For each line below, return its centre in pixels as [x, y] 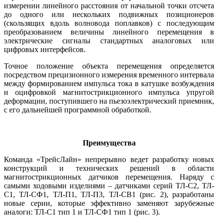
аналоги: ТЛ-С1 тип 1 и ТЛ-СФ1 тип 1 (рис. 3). [82, 212]
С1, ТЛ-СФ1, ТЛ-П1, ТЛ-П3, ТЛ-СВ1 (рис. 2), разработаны [109, 195]
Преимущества [109, 143]
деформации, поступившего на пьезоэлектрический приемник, [109, 101]
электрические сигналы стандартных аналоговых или [109, 41]
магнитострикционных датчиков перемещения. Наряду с [109, 177]
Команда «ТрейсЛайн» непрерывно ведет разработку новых [109, 160]
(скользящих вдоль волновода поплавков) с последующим [109, 23]
